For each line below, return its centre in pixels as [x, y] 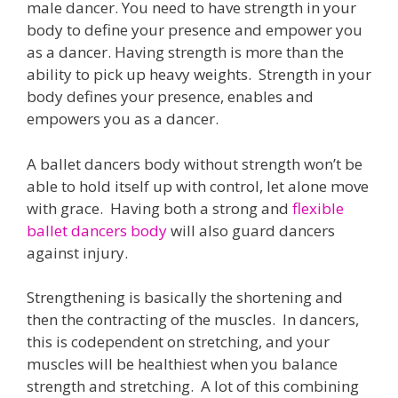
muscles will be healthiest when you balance [182, 364]
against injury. [77, 252]
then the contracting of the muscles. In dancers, [193, 320]
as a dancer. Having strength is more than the [185, 52]
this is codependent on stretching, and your [178, 342]
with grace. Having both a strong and [159, 208]
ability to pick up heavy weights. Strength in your [199, 75]
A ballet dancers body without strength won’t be [195, 163]
